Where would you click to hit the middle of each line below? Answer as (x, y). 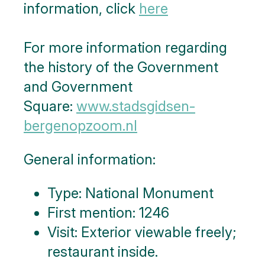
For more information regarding (125, 48)
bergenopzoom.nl (80, 126)
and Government (78, 87)
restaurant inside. (103, 252)
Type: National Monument (130, 193)
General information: (90, 160)
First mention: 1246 (108, 213)
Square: (50, 106)
